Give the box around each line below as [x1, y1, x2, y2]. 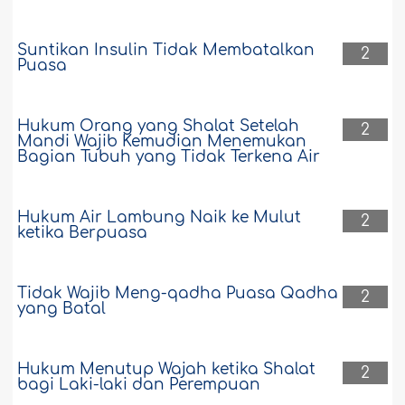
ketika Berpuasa [17, 224, 148, 242]
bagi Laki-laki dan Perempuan [17, 376, 261, 394]
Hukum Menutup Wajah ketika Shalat [17, 361, 316, 379]
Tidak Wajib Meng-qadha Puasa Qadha [17, 285, 339, 303]
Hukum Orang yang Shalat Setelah [17, 118, 300, 136]
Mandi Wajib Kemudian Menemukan [17, 133, 307, 151]
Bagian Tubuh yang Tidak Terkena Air [17, 148, 321, 166]
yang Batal [17, 300, 107, 318]
